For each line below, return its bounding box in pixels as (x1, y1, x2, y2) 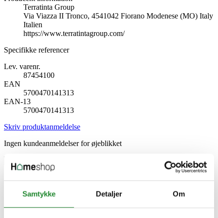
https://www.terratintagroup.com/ (23, 29, 125, 38)
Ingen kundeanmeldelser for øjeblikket (4, 139, 122, 148)
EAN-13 (4, 97, 31, 106)
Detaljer (95, 189, 123, 198)
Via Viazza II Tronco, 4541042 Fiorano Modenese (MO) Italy (23, 12, 213, 20)
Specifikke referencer (4, 46, 69, 54)
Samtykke (22, 189, 56, 198)
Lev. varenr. (4, 62, 40, 71)
